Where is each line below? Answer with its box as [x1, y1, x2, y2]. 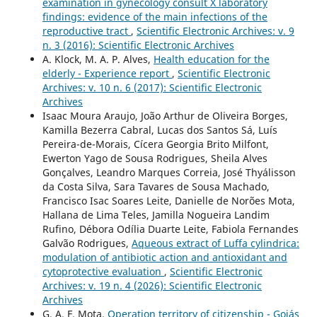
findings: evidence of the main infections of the [42, 9, 267, 23]
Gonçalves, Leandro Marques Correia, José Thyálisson [42, 165, 296, 179]
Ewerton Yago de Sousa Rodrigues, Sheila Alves [42, 151, 267, 165]
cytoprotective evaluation [42, 264, 164, 278]
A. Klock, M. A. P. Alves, [42, 52, 154, 66]
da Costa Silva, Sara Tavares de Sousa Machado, [42, 179, 270, 193]
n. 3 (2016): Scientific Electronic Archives [42, 38, 234, 52]
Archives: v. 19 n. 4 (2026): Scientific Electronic [42, 278, 262, 292]
